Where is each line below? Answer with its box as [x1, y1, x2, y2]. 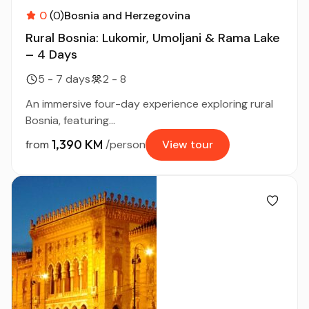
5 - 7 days [38, 71, 90, 86]
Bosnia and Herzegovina [64, 8, 190, 23]
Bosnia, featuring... [26, 112, 115, 128]
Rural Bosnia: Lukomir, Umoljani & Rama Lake [26, 29, 280, 46]
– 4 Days [26, 46, 77, 63]
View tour [162, 137, 213, 152]
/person [106, 137, 146, 152]
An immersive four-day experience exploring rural [26, 96, 273, 111]
